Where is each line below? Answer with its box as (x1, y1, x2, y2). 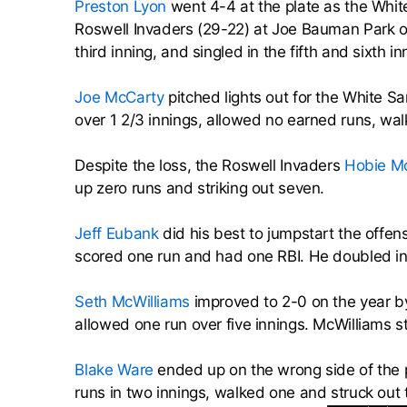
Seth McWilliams (74, 293, 190, 312)
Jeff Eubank (74, 224, 159, 243)
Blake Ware (74, 361, 154, 380)
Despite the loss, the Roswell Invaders (74, 156, 344, 175)
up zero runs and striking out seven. (74, 179, 325, 198)
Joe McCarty (74, 88, 164, 107)
